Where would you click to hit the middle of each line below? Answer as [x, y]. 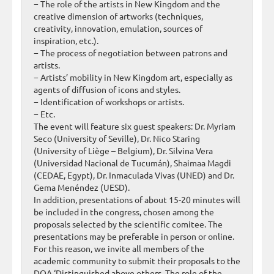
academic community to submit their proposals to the [137, 261]
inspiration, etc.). [66, 41]
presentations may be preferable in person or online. [134, 236]
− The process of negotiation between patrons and [131, 53]
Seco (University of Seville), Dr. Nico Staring [117, 139]
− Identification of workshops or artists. [109, 102]
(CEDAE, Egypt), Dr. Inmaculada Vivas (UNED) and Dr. [134, 175]
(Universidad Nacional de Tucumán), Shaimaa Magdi [132, 163]
